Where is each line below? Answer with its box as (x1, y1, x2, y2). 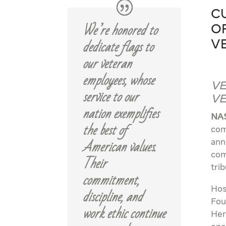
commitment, (83, 168, 140, 193)
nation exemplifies (83, 101, 159, 126)
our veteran (83, 51, 132, 76)
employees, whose (83, 68, 155, 93)
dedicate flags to (83, 35, 154, 60)
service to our (83, 85, 139, 109)
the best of (83, 118, 128, 143)
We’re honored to (83, 18, 158, 43)
